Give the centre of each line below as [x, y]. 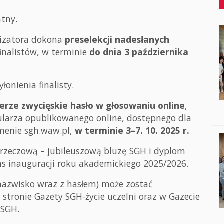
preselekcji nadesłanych [117, 39]
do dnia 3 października [139, 52]
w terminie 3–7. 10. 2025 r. [132, 130]
